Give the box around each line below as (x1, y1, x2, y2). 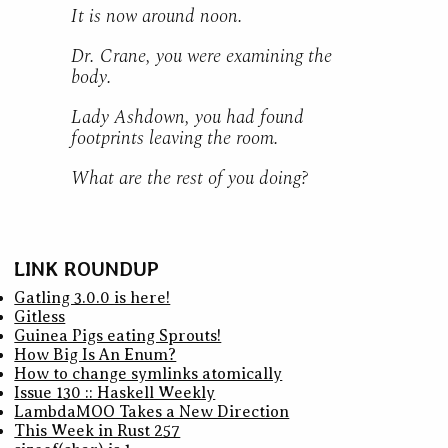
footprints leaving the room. (70, 123, 279, 153)
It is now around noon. (70, 2, 243, 32)
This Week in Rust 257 (14, 422, 181, 441)
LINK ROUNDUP (14, 256, 160, 281)
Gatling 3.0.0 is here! (14, 289, 171, 308)
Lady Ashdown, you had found (70, 102, 304, 132)
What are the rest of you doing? (70, 163, 308, 193)
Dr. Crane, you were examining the (70, 42, 332, 72)
